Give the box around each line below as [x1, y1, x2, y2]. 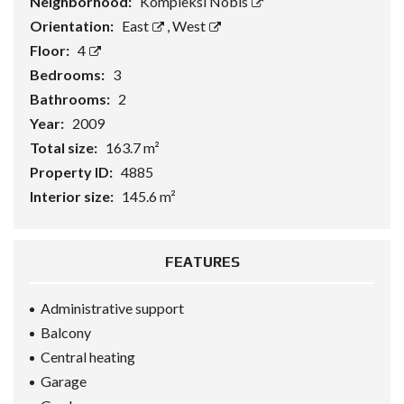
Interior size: [30, 188, 116, 205]
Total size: [30, 139, 100, 156]
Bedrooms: [30, 66, 107, 83]
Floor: [30, 41, 72, 59]
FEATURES [164, 253, 240, 271]
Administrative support [41, 299, 184, 317]
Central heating [41, 348, 135, 365]
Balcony [41, 324, 91, 341]
